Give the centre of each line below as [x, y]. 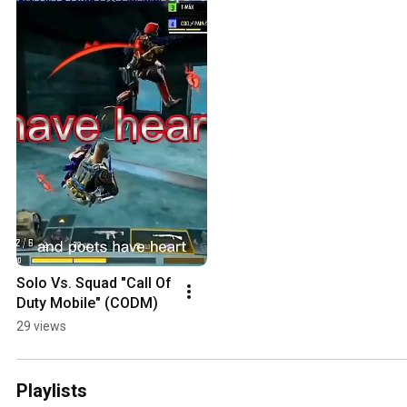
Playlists [52, 391]
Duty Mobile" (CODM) [87, 303]
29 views [41, 327]
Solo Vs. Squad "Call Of [94, 283]
